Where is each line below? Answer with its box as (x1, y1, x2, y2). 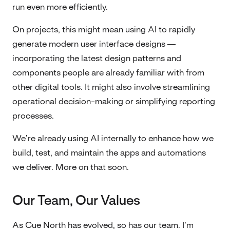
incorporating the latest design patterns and (12, 54, 181, 63)
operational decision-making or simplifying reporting (12, 97, 215, 106)
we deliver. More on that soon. (12, 163, 129, 171)
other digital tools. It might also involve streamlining (12, 83, 210, 91)
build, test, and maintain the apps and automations (12, 148, 206, 157)
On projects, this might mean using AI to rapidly (12, 25, 195, 34)
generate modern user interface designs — (12, 40, 176, 48)
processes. (12, 111, 54, 120)
